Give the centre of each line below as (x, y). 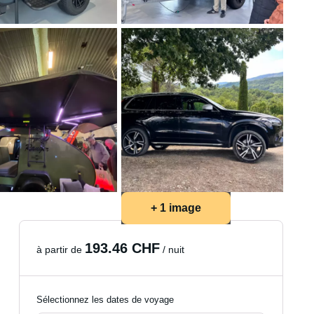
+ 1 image (176, 208)
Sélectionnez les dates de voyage (105, 300)
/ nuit (172, 250)
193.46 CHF (123, 248)
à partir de (61, 250)
